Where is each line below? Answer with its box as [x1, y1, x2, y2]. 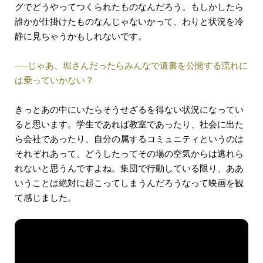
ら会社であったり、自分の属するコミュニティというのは [15, 132, 244, 145]
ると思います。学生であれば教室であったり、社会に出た [15, 117, 244, 130]
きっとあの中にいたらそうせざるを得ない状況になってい [15, 103, 244, 116]
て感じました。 [15, 191, 76, 204]
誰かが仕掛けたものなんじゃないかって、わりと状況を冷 [15, 15, 244, 28]
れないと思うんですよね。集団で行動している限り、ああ [15, 161, 244, 174]
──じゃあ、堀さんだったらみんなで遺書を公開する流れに [15, 59, 248, 72]
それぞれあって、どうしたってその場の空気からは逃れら [15, 147, 244, 160]
